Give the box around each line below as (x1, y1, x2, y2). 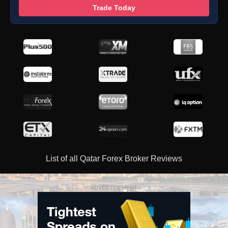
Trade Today (93, 3, 135, 12)
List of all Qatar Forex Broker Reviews (46, 154, 182, 163)
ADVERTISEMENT (91, 184, 137, 191)
